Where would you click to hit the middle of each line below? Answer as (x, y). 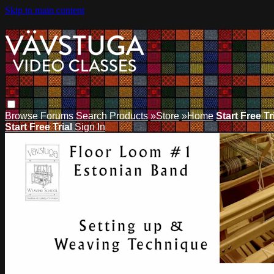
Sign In (90, 127)
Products (129, 116)
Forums (58, 116)
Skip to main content (45, 10)
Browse (23, 116)
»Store (165, 116)
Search (93, 116)
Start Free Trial (40, 127)
